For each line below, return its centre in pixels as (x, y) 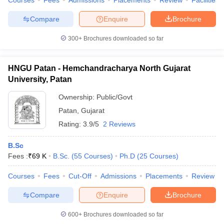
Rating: (71, 124)
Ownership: (77, 97)
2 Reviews (119, 124)
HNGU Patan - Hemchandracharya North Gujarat (99, 68)
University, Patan (40, 79)
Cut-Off (80, 176)
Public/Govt (114, 97)
